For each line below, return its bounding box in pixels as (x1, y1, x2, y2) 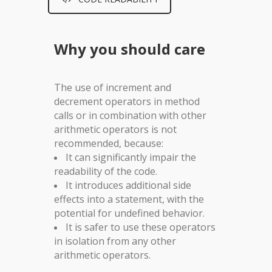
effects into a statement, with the (54, 192, 204, 206)
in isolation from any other (54, 234, 176, 248)
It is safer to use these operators (66, 220, 216, 234)
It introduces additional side (66, 178, 191, 192)
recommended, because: (54, 137, 163, 151)
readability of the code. (54, 165, 157, 178)
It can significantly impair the (66, 151, 196, 165)
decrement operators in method (54, 95, 200, 109)
